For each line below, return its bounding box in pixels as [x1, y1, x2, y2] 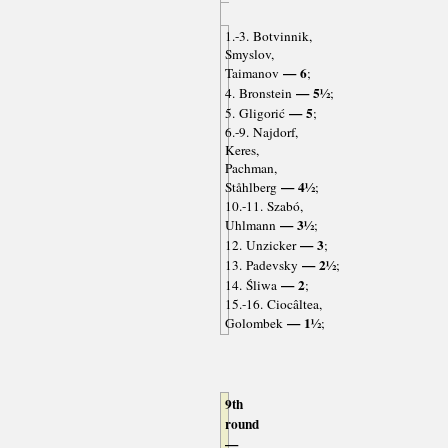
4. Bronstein [224, 84, 292, 103]
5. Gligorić [224, 104, 285, 123]
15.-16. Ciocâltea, [224, 295, 322, 314]
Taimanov [224, 64, 279, 83]
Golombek [224, 314, 283, 333]
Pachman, [224, 159, 277, 178]
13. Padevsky [224, 256, 298, 275]
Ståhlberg [224, 178, 277, 197]
